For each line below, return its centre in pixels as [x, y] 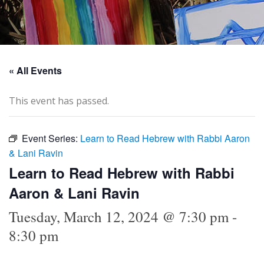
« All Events [35, 70]
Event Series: [51, 138]
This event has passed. [59, 100]
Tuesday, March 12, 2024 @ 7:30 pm [119, 216]
